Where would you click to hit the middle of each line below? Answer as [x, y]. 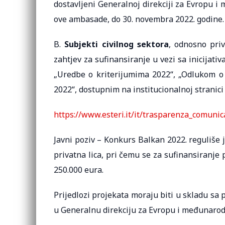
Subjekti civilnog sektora [117, 44]
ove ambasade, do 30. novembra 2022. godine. [139, 19]
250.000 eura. [79, 170]
